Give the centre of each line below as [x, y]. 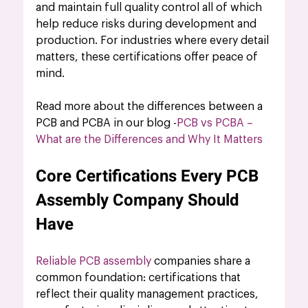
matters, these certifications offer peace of [148, 57]
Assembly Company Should [140, 200]
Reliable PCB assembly [94, 261]
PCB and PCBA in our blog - [107, 123]
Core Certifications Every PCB [150, 176]
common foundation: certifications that [140, 277]
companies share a [202, 261]
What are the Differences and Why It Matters [150, 139]
